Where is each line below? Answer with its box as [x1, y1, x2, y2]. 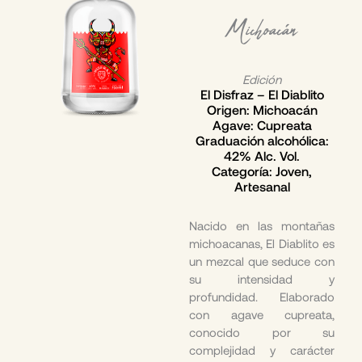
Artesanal [234, 179, 290, 195]
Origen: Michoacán [206, 102, 318, 118]
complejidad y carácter [189, 343, 335, 358]
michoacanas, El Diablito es [189, 236, 335, 251]
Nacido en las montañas [189, 218, 335, 234]
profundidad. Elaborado [189, 289, 335, 305]
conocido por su [189, 325, 335, 340]
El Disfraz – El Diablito [200, 86, 324, 103]
